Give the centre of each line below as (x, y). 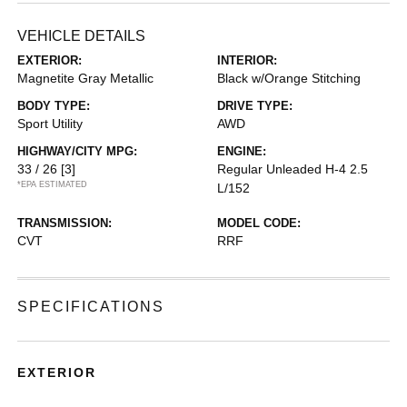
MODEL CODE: (259, 223)
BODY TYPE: (54, 105)
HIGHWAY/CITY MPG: (78, 151)
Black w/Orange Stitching (289, 78)
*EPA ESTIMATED (53, 184)
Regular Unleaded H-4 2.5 (293, 169)
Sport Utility (50, 123)
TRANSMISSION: (65, 223)
